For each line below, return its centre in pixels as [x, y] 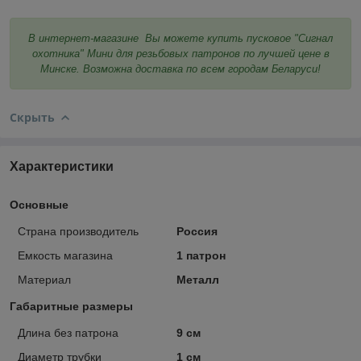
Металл [197, 279]
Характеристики [62, 166]
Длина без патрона [68, 332]
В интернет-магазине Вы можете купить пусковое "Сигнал [180, 38]
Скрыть [32, 117]
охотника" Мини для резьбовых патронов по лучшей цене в [180, 53]
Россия [197, 231]
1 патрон [201, 255]
